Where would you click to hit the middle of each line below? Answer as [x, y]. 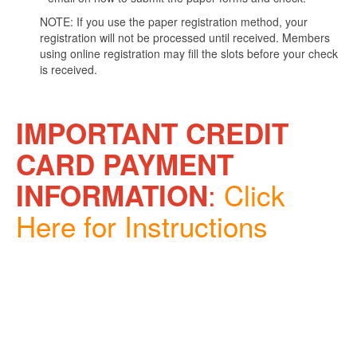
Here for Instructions [142, 226]
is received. [69, 69]
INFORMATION [112, 195]
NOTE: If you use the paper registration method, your [174, 22]
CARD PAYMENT [125, 164]
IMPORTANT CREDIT [152, 133]
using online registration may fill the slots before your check [189, 53]
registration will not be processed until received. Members [185, 37]
